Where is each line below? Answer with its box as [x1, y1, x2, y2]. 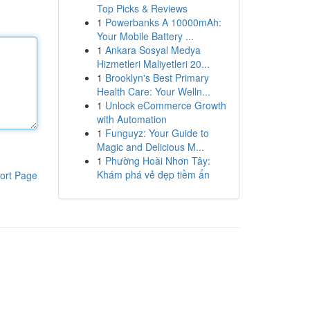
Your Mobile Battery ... [96, 29, 194, 43]
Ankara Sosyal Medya [104, 43, 201, 57]
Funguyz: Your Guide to [104, 126, 209, 140]
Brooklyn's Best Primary [104, 71, 209, 84]
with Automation [96, 112, 167, 126]
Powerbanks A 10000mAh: [104, 15, 221, 29]
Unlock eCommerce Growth [104, 98, 226, 112]
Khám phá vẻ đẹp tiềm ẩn [96, 167, 210, 181]
